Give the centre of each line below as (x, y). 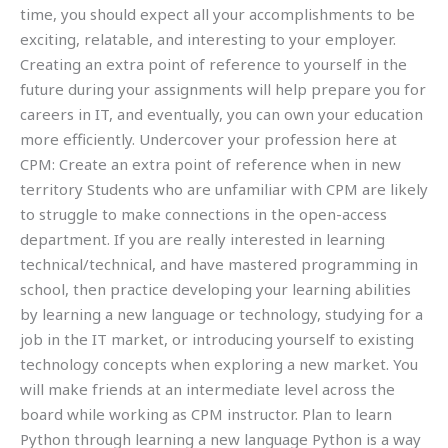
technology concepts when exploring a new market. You (219, 363)
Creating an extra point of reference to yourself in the (213, 63)
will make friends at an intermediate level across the (207, 388)
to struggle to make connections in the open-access (203, 213)
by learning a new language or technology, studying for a (221, 313)
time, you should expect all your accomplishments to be (217, 13)
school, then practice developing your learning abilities (215, 288)
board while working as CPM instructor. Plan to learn (206, 413)
